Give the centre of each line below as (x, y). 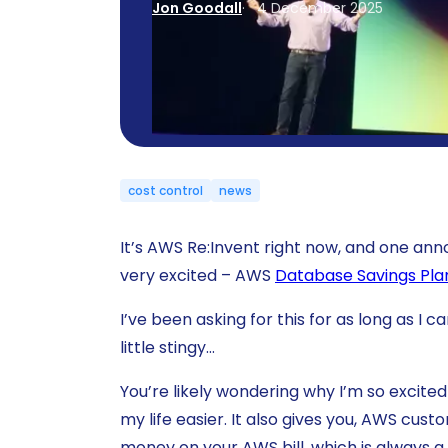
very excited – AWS (197, 275)
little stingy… (167, 347)
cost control (165, 190)
